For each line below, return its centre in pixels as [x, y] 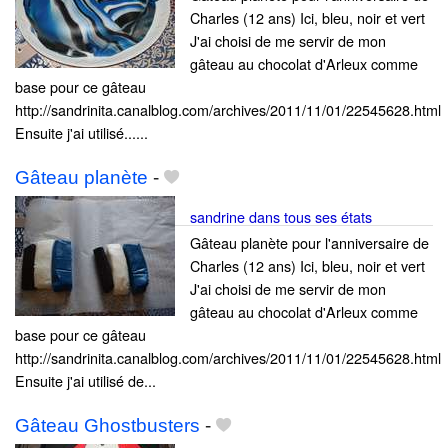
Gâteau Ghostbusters [107, 426]
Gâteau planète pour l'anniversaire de [309, 243]
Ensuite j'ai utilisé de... [85, 381]
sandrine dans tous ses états [281, 217]
